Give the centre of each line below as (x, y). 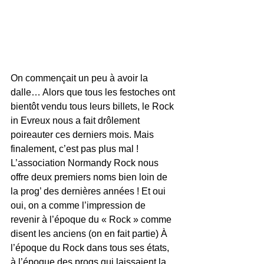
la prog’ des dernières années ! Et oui (89, 191)
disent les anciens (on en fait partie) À (90, 234)
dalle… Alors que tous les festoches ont (94, 92)
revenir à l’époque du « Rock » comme (92, 220)
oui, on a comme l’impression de (79, 205)
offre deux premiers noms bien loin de (90, 177)
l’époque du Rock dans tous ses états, (91, 248)
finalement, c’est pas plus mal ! (76, 149)
